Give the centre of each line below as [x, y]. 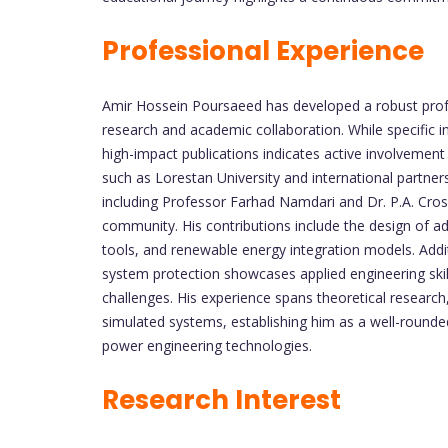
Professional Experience [263, 50]
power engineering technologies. [207, 345]
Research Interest [221, 399]
